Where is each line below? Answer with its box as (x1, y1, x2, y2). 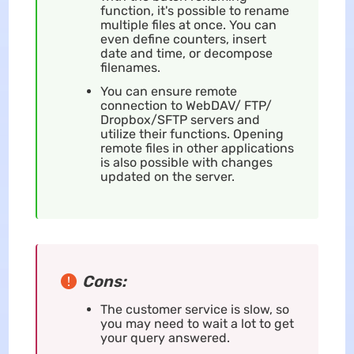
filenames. (100, 59, 160, 75)
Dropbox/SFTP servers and (100, 111, 260, 127)
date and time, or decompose (100, 45, 273, 61)
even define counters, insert (100, 31, 266, 47)
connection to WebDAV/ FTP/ (100, 97, 272, 113)
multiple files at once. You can (100, 17, 277, 32)
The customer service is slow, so (100, 301, 289, 317)
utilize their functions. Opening (100, 126, 284, 141)
